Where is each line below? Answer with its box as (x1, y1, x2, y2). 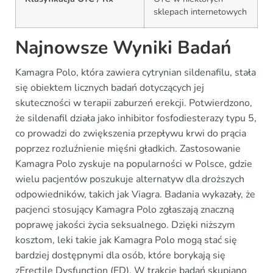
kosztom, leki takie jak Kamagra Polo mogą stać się (15, 233, 237, 247)
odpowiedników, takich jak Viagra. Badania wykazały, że (15, 188, 255, 202)
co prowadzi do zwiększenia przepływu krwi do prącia (15, 127, 246, 141)
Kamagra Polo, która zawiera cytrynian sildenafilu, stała (15, 66, 256, 80)
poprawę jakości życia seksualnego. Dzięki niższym (15, 218, 235, 232)
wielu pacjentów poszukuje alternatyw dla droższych (15, 172, 244, 186)
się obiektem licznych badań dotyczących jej (15, 81, 204, 95)
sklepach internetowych (154, 5, 247, 18)
